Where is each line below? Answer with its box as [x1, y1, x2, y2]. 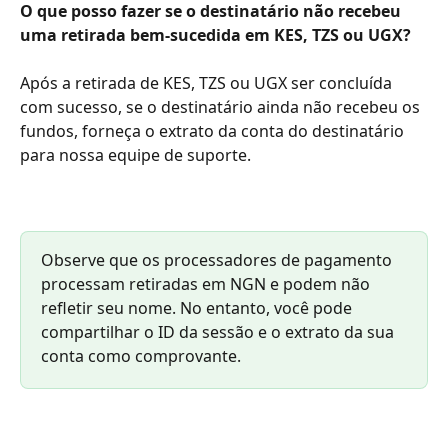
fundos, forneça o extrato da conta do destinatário [20, 120, 408, 143]
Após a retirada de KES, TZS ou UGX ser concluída [20, 72, 396, 95]
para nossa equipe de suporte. [20, 144, 251, 167]
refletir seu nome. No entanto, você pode [41, 297, 356, 320]
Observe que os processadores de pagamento [41, 249, 396, 272]
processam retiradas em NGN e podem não [41, 273, 374, 296]
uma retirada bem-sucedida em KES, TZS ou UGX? [20, 23, 411, 46]
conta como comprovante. [41, 345, 241, 368]
